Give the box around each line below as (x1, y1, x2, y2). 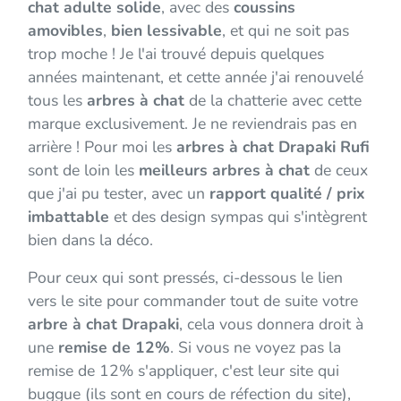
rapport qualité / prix (209, 182, 365, 204)
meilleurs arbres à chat (139, 158, 310, 181)
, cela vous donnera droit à (179, 312, 363, 335)
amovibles (28, 19, 103, 41)
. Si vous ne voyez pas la (170, 336, 341, 358)
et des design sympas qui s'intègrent (109, 205, 367, 227)
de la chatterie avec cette (184, 89, 362, 111)
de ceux (310, 158, 368, 181)
